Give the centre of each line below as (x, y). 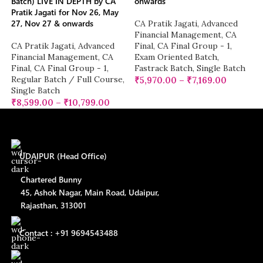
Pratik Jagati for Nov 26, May (65, 12)
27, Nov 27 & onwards (53, 23)
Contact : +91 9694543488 (69, 233)
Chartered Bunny (47, 180)
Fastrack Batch (163, 68)
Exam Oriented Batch (176, 57)
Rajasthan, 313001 (49, 205)
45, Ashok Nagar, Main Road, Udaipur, (85, 193)
